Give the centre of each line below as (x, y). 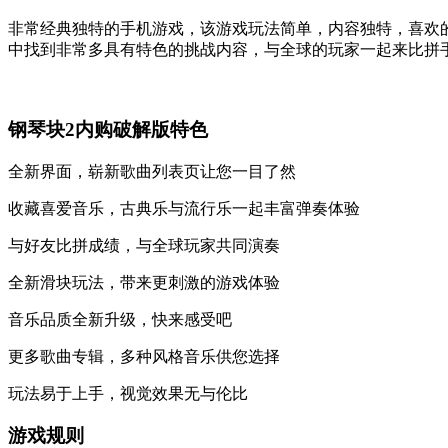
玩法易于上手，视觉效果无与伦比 (128, 393)
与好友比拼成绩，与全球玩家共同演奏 (144, 245)
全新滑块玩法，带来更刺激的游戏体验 (144, 282)
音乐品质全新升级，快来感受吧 (120, 319)
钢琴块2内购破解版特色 (108, 130)
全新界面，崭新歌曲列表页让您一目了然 (152, 171)
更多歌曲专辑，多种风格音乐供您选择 (144, 356)
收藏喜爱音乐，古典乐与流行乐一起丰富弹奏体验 (184, 208)
